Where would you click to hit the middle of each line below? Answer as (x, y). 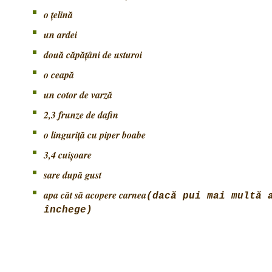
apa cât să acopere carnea (95, 195)
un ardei (60, 35)
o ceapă (59, 75)
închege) (68, 210)
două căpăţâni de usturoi (93, 55)
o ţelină (58, 15)
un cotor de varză (78, 95)
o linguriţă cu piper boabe (95, 135)
